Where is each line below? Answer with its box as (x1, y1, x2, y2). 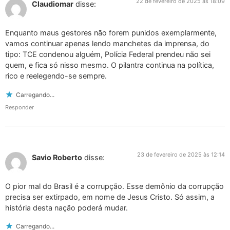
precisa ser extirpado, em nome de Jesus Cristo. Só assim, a (5, 192, 215, 201)
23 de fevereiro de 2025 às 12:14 (137, 150, 225, 158)
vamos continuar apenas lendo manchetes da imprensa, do (5, 39, 209, 48)
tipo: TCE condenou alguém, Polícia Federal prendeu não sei (5, 50, 210, 59)
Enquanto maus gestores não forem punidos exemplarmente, (5, 28, 217, 37)
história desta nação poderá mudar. (5, 203, 128, 212)
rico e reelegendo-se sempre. (5, 71, 107, 81)
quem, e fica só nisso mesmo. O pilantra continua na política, (5, 61, 214, 70)
